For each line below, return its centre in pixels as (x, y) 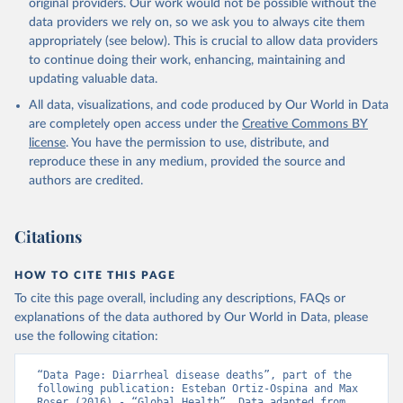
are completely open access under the (134, 125)
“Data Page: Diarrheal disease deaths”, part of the (194, 376)
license (47, 143)
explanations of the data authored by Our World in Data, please (191, 318)
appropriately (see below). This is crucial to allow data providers (203, 42)
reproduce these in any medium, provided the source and (187, 162)
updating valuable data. (93, 80)
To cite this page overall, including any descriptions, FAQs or (180, 299)
